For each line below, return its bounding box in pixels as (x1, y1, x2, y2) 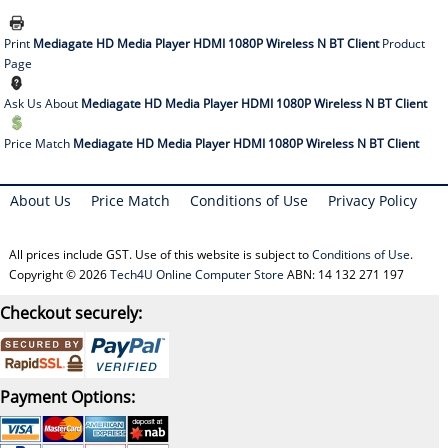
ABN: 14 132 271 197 (283, 266, 404, 284)
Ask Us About (4, 95, 82, 113)
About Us (10, 191, 71, 211)
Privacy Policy (328, 191, 417, 211)
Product (379, 35, 426, 53)
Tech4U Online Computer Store (109, 266, 284, 284)
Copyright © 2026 (8, 266, 110, 284)
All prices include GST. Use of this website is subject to (8, 246, 312, 264)
